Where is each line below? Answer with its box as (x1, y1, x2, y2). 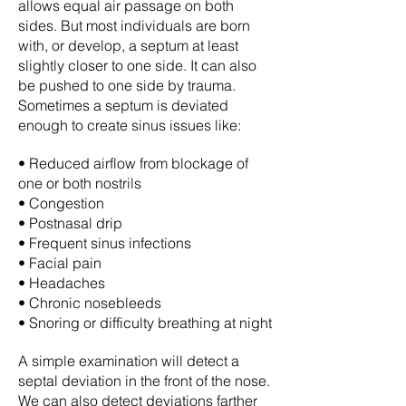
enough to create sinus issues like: (18, 116, 241, 134)
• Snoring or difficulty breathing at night (18, 314, 272, 332)
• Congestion (18, 194, 104, 212)
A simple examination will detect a (18, 352, 239, 370)
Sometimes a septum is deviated (18, 96, 228, 114)
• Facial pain (18, 254, 101, 272)
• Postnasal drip (18, 214, 122, 232)
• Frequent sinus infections (18, 234, 191, 252)
